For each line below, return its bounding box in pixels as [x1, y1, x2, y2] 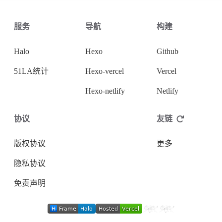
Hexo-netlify [85, 87, 125, 95]
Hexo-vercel [85, 67, 124, 75]
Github [157, 47, 178, 55]
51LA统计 [14, 67, 49, 75]
